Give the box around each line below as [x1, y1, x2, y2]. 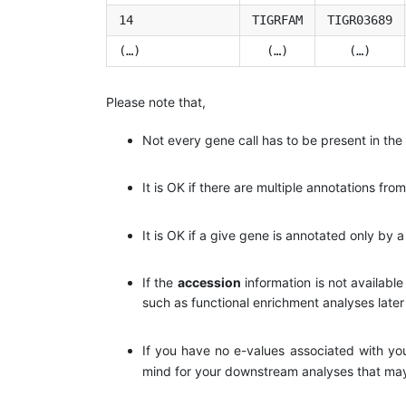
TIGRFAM [252, 12, 303, 27]
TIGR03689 [327, 12, 392, 27]
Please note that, [106, 93, 206, 110]
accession [177, 275, 241, 291]
